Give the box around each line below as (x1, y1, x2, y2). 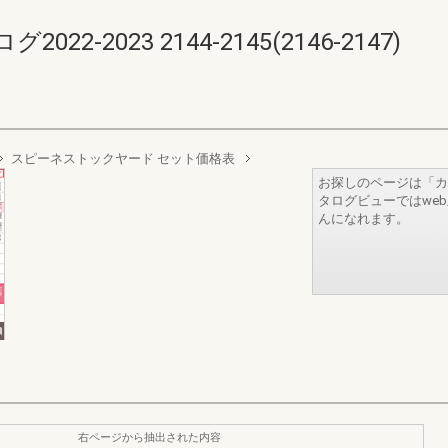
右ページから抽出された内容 (78, 430, 221, 444)
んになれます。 (318, 211, 409, 226)
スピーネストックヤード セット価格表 (11, 151, 235, 166)
